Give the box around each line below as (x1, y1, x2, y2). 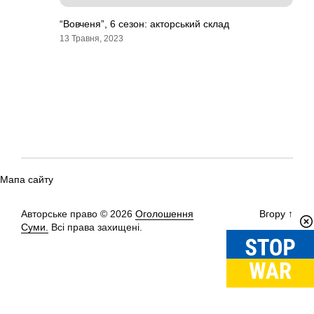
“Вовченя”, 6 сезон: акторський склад (60, 18, 229, 29)
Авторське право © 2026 (21, 208, 135, 219)
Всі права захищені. (48, 221, 142, 233)
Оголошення (135, 208, 193, 219)
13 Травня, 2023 (60, 34, 123, 43)
